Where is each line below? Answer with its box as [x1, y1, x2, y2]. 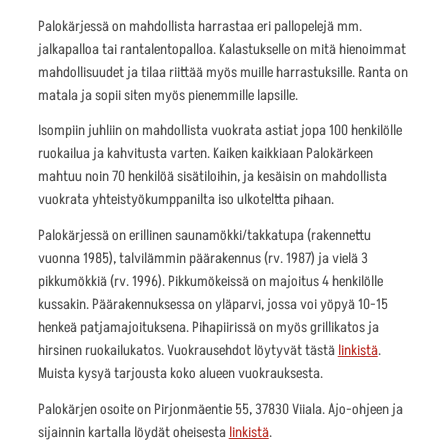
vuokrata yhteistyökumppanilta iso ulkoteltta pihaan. [37, 189, 334, 211]
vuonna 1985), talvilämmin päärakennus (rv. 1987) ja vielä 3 [37, 248, 368, 270]
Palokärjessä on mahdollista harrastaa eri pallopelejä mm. [37, 15, 362, 37]
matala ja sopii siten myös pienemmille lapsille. [37, 84, 298, 106]
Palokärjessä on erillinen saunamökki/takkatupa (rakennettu [37, 225, 371, 247]
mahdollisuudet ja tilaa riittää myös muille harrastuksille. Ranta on [37, 61, 408, 83]
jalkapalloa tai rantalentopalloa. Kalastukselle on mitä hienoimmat [37, 38, 406, 60]
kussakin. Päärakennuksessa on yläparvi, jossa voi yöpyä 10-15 [37, 294, 388, 316]
